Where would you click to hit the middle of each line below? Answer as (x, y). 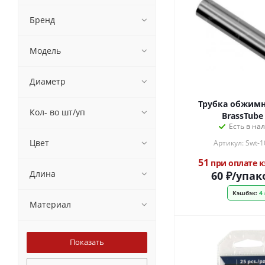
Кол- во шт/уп (57, 112)
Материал (50, 204)
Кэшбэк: (245, 193)
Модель (45, 51)
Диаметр (48, 81)
